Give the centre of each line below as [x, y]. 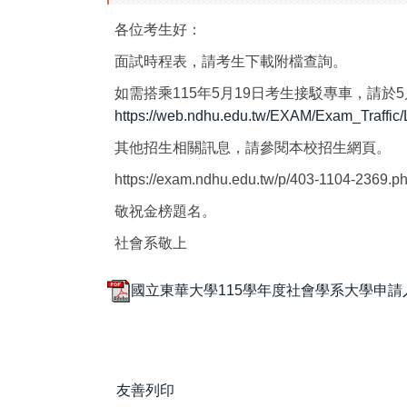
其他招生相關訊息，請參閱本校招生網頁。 [253, 148]
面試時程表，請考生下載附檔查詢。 [231, 62]
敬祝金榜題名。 [165, 212]
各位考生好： [158, 30]
